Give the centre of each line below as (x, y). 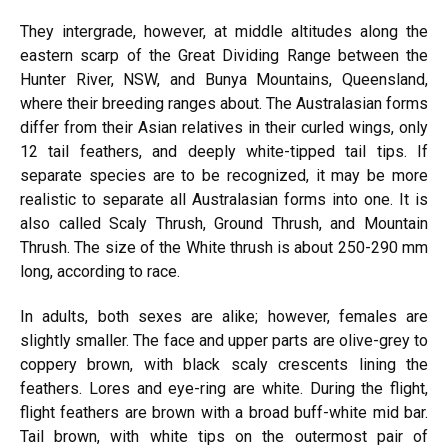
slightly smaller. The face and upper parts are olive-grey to (224, 340)
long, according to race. (100, 271)
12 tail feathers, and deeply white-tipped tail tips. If (224, 151)
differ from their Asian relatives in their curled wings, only (224, 127)
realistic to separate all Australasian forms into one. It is (224, 199)
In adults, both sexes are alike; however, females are (224, 316)
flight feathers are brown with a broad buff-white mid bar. (224, 412)
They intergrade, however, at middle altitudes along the (224, 31)
